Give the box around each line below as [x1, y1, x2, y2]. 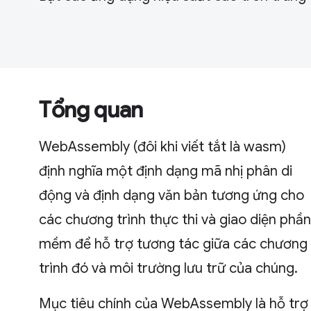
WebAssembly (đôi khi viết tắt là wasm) [39, 137, 286, 155]
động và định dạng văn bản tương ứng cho [39, 186, 304, 204]
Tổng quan [39, 95, 144, 124]
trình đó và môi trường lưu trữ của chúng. [39, 259, 298, 277]
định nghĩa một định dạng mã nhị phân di [39, 162, 292, 180]
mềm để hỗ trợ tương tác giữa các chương [39, 235, 308, 253]
